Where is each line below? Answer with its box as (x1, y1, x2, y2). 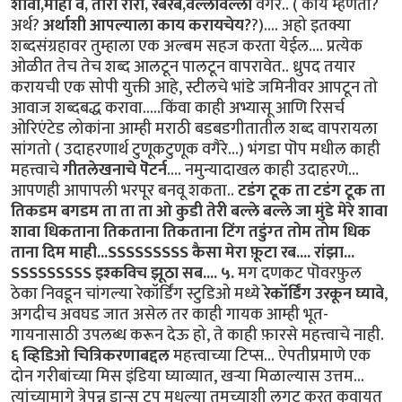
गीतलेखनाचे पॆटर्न (63, 155, 167, 184)
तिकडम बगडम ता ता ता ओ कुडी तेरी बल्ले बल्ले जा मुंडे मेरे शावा (11, 197, 388, 225)
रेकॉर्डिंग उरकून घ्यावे (264, 279, 384, 308)
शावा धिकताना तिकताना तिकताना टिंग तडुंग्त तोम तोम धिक (11, 217, 371, 246)
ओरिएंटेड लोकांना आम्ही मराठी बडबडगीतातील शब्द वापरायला (11, 114, 378, 143)
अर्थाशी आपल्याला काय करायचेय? (43, 11, 251, 39)
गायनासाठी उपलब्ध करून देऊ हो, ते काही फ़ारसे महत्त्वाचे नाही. (11, 320, 384, 349)
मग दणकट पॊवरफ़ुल (234, 258, 362, 287)
